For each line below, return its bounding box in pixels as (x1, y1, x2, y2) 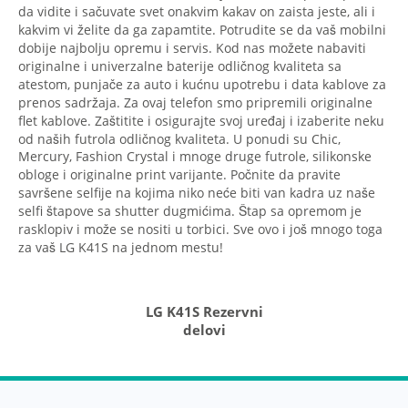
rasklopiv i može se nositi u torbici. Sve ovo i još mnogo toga (18, 220, 382, 238)
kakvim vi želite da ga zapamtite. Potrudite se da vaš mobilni (18, 21, 386, 38)
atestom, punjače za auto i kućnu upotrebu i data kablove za (18, 76, 386, 93)
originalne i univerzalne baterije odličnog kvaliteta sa (18, 57, 342, 75)
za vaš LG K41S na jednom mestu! (18, 239, 223, 256)
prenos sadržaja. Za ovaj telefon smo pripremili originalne (18, 94, 372, 111)
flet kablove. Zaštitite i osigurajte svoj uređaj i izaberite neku (18, 112, 384, 129)
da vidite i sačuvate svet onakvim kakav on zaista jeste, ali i (18, 3, 375, 20)
